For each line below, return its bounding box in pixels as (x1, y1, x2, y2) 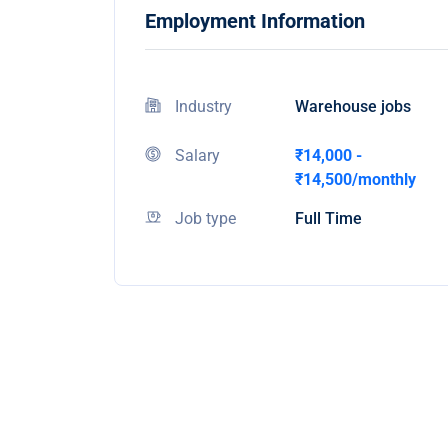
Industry (175, 97, 232, 116)
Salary (175, 146, 220, 165)
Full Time (295, 209, 362, 228)
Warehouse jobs (295, 97, 411, 116)
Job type (175, 209, 236, 228)
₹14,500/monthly (295, 170, 416, 189)
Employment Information (145, 9, 365, 33)
